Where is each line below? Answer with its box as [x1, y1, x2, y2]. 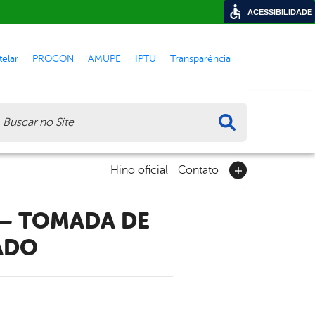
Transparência [170, 52, 231, 64]
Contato [178, 164, 219, 177]
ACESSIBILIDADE [247, 8, 312, 16]
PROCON [32, 52, 74, 64]
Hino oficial [110, 164, 168, 177]
